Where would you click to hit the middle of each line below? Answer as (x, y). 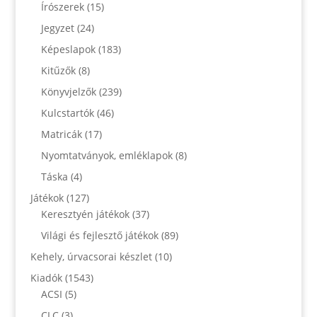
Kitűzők (58, 70)
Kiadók (46, 277)
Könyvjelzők (68, 91)
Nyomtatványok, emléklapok (106, 155)
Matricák (61, 134)
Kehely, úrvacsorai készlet (91, 256)
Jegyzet (57, 28)
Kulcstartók (67, 113)
